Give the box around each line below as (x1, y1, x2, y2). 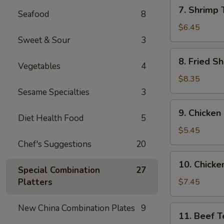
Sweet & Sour (18, 34, 70, 46)
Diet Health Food (18, 112, 83, 124)
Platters (18, 176, 52, 188)
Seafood (18, 8, 49, 20)
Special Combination (18, 164, 100, 176)
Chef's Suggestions (18, 138, 91, 150)
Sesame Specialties (18, 86, 89, 98)
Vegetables (18, 60, 60, 72)
